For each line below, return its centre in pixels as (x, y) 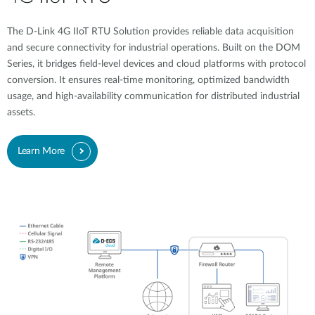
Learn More (41, 151)
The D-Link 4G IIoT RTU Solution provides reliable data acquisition (150, 31)
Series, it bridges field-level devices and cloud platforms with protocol (156, 64)
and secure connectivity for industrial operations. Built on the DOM (154, 47)
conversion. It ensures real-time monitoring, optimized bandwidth (148, 80)
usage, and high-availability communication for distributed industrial (153, 96)
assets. (21, 112)
